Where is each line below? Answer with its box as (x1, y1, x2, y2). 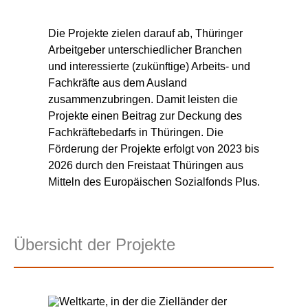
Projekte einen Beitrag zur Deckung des (48, 110, 242, 122)
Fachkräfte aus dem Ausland (48, 77, 187, 89)
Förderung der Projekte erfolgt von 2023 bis (48, 143, 259, 155)
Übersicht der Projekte (14, 235, 175, 254)
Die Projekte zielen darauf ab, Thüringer (48, 27, 243, 40)
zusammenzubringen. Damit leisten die (48, 93, 238, 106)
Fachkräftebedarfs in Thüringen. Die (48, 126, 223, 139)
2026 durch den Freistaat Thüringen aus (48, 159, 243, 172)
